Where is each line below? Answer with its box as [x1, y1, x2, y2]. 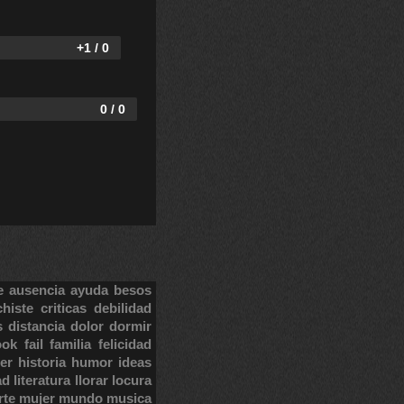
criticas [40, 300, 87, 316]
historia [18, 354, 66, 370]
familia [50, 336, 92, 352]
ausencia [9, 282, 66, 298]
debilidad [94, 300, 152, 316]
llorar [74, 372, 108, 388]
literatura [14, 372, 71, 388]
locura [112, 372, 152, 388]
